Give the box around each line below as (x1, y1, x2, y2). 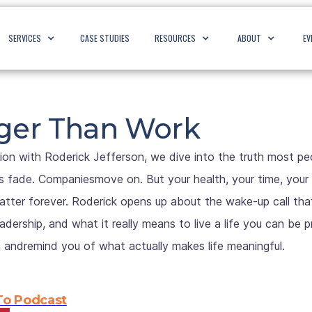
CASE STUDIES (80, 32, 130, 44)
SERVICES (8, 32, 42, 44)
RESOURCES (155, 32, 196, 44)
